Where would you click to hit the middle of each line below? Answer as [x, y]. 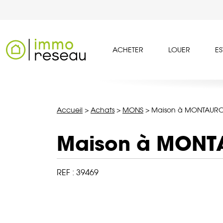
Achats [103, 110]
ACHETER [128, 50]
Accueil [70, 110]
